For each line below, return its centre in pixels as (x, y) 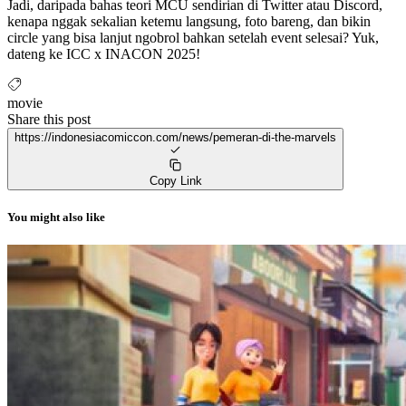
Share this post (49, 119)
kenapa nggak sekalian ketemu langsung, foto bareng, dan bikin (189, 21)
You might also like (56, 217)
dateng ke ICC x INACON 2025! (104, 53)
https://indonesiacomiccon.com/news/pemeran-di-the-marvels (175, 137)
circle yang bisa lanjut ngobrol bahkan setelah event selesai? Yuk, (193, 37)
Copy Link (175, 180)
